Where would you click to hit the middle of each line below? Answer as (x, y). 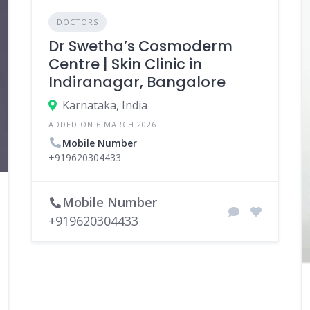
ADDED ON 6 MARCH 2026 (102, 125)
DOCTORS (77, 22)
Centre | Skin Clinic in (125, 64)
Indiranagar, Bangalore (137, 82)
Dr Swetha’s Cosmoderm (140, 46)
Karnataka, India (104, 106)
